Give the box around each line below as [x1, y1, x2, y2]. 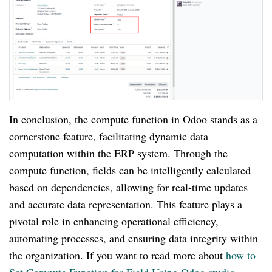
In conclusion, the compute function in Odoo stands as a [9, 112, 257, 127]
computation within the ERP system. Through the [9, 146, 228, 161]
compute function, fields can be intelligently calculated [9, 163, 251, 178]
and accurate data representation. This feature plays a [9, 197, 242, 212]
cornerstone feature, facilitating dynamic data [9, 129, 208, 144]
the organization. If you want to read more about [9, 248, 226, 263]
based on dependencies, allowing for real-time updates [9, 180, 248, 195]
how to [226, 248, 256, 263]
